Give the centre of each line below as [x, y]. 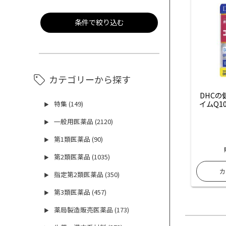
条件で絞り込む [99, 22]
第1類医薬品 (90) [79, 139]
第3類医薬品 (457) [80, 192]
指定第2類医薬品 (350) [87, 175]
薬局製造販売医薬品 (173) [92, 210]
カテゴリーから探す [90, 79]
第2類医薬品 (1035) [82, 157]
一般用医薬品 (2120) [84, 122]
